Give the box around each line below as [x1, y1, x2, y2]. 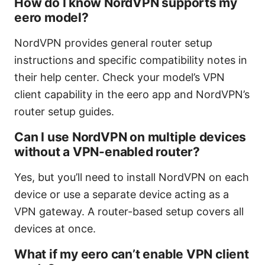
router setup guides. [14, 105, 114, 118]
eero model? [14, 10, 89, 25]
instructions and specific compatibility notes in [14, 54, 247, 67]
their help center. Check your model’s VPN [14, 71, 225, 84]
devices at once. [14, 222, 96, 235]
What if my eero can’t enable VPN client [14, 247, 249, 262]
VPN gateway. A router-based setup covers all [14, 205, 244, 218]
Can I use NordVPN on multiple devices [14, 130, 247, 145]
